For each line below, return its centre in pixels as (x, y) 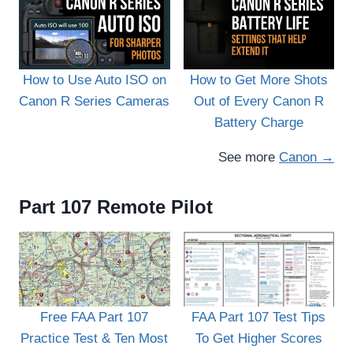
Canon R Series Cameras (95, 101)
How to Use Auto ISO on (94, 80)
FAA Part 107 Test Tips (259, 318)
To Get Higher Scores (258, 339)
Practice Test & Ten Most (95, 339)
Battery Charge (258, 122)
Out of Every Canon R (258, 101)
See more (249, 157)
